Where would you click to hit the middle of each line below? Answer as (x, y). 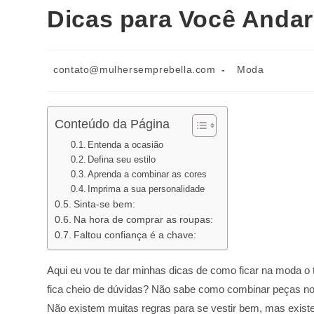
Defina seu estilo (122, 159)
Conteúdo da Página (112, 124)
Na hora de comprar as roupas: (143, 219)
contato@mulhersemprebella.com (135, 69)
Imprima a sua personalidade (146, 189)
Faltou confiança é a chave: (135, 235)
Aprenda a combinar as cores (148, 174)
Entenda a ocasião (126, 144)
